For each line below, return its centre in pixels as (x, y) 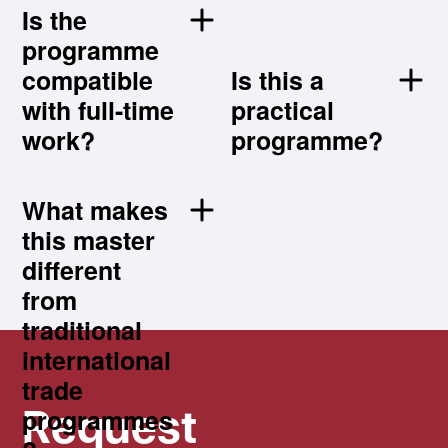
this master (89, 239)
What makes (95, 209)
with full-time (98, 109)
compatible (88, 79)
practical (282, 109)
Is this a (277, 79)
